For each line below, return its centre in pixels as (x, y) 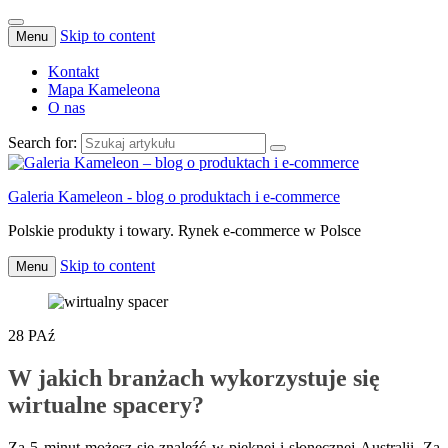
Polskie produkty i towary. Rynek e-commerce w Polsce (184, 230)
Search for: (42, 142)
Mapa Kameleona (104, 89)
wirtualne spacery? (106, 404)
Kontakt (73, 71)
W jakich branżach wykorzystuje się (194, 377)
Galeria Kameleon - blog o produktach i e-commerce (174, 196)
